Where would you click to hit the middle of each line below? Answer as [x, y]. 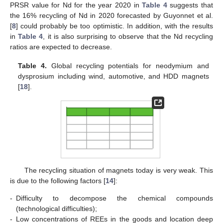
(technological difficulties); [56, 209]
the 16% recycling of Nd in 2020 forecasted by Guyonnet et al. [111, 16]
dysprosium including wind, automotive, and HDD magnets [113, 76]
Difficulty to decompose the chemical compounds [114, 198]
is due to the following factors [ [58, 181]
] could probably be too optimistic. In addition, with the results [114, 26]
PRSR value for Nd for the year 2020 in [76, 5]
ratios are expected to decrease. [61, 47]
